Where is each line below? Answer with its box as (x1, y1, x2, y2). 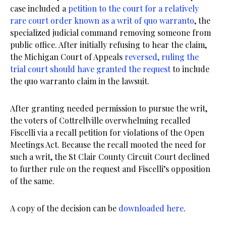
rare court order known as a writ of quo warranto (10, 15, 194, 26)
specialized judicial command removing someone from (10, 27, 211, 38)
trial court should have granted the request (10, 63, 171, 74)
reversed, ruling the (125, 51, 199, 62)
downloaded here (119, 202, 184, 213)
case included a (10, 3, 68, 14)
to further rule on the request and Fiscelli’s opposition (10, 163, 210, 174)
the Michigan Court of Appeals (10, 51, 125, 62)
